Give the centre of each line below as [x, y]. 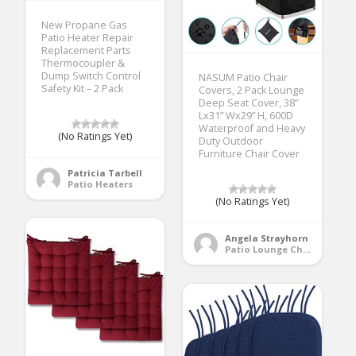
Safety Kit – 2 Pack [83, 89]
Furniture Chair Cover [250, 154]
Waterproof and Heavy [252, 129]
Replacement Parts [87, 51]
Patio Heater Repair [88, 38]
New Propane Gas [85, 25]
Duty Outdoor [231, 141]
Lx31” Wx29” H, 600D [246, 116]
